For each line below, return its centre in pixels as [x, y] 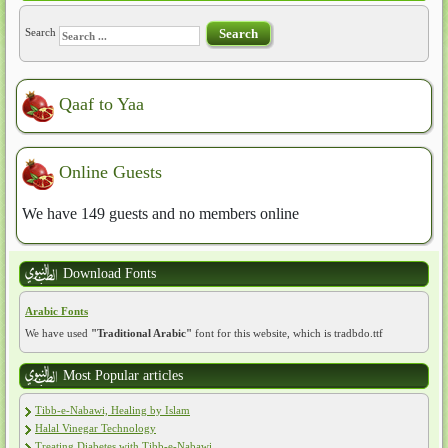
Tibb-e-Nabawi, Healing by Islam [112, 410]
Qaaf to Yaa [101, 104]
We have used [58, 333]
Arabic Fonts [56, 311]
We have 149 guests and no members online [160, 213]
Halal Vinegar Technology [95, 428]
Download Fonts [109, 273]
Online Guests [110, 172]
